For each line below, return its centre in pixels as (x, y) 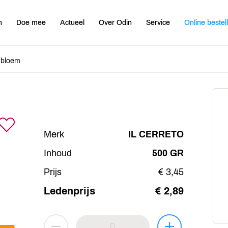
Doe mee (31, 22)
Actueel (73, 22)
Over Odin (116, 22)
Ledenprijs (69, 191)
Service (158, 22)
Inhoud (58, 153)
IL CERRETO (156, 134)
